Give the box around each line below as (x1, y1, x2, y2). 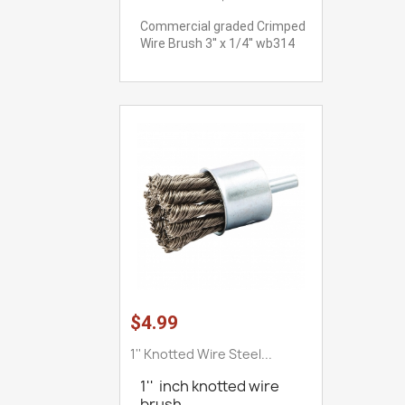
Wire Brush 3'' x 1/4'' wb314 (140, 36, 295, 52)
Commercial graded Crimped (140, 19, 306, 34)
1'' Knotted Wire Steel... (130, 344, 272, 363)
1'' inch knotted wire (140, 375, 279, 396)
